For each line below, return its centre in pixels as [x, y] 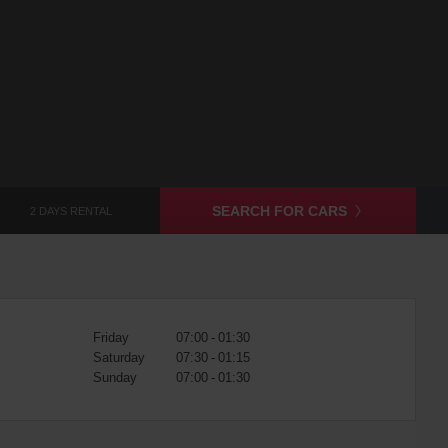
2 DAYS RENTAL [71, 211]
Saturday [118, 357]
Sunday [114, 377]
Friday [110, 337]
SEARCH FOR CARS [279, 211]
